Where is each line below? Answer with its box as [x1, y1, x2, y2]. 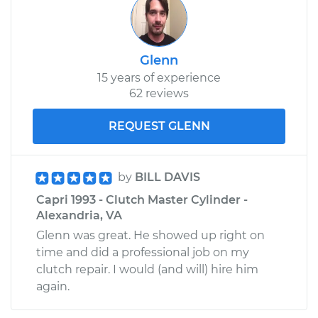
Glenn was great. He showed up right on [36, 228, 265, 242]
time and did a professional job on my [36, 245, 249, 259]
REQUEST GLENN [108, 119, 210, 133]
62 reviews [129, 86, 189, 100]
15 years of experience [97, 70, 221, 84]
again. [36, 279, 70, 293]
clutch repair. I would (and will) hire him [36, 262, 258, 276]
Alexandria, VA [36, 208, 122, 222]
